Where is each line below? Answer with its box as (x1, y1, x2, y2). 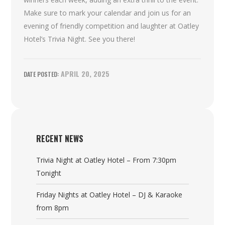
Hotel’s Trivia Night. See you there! (24, 34, 136, 44)
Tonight (36, 168, 62, 178)
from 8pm (36, 203, 69, 213)
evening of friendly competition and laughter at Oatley (24, 21, 199, 31)
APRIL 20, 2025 (59, 68, 110, 79)
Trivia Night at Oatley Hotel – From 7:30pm (36, 155, 177, 165)
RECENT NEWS (36, 133, 84, 145)
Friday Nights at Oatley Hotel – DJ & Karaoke (36, 190, 183, 200)
